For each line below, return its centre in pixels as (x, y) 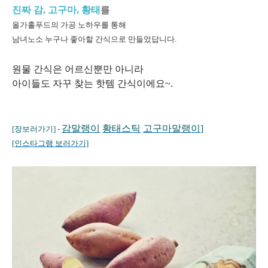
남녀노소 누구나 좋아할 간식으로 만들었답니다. (94, 39)
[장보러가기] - (37, 129)
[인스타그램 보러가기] (50, 144)
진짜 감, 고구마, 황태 (56, 10)
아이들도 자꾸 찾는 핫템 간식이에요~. (92, 84)
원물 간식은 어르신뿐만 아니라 (78, 69)
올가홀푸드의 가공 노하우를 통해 (69, 25)
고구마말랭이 (172, 129)
